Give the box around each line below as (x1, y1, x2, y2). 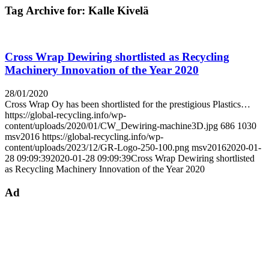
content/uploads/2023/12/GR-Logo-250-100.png (5, 142, 189, 153)
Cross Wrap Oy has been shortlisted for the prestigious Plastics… (5, 98, 250, 109)
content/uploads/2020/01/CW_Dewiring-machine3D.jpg (5, 120, 218, 131)
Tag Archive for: (5, 4, 88, 17)
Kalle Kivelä (88, 4, 149, 17)
